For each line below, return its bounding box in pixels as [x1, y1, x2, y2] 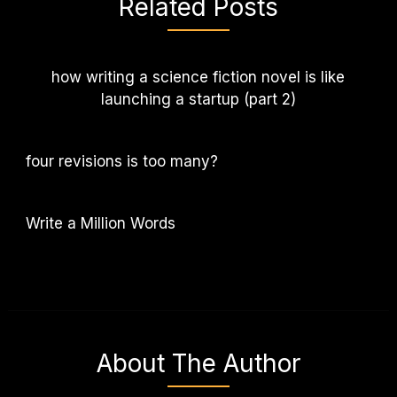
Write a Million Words [25, 214, 175, 232]
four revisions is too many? [25, 152, 218, 170]
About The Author [96, 347, 300, 378]
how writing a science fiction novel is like [51, 67, 346, 86]
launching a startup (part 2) [100, 90, 296, 108]
